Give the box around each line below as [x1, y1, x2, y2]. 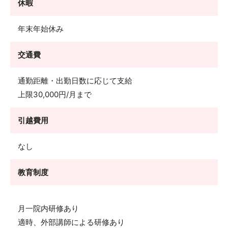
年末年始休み [18, 24, 64, 34]
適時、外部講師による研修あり [18, 217, 125, 227]
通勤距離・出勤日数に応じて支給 [18, 76, 132, 85]
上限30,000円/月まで [18, 90, 92, 99]
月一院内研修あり [18, 204, 79, 213]
